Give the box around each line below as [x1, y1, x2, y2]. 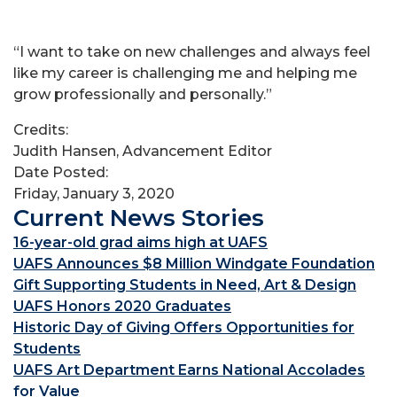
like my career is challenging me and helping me [13, 64, 357, 82]
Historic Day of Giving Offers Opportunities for [13, 318, 354, 336]
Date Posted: [13, 163, 112, 181]
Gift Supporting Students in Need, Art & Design [13, 276, 356, 293]
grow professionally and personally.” [13, 85, 272, 103]
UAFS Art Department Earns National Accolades [13, 361, 365, 378]
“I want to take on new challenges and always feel [13, 43, 370, 60]
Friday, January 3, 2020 [13, 184, 175, 202]
